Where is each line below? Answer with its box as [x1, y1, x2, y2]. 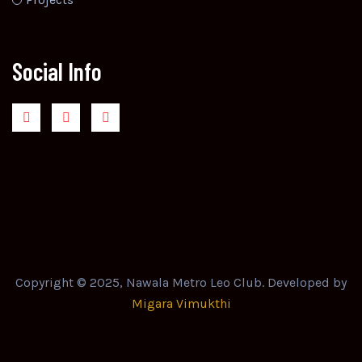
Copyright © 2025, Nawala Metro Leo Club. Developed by [15, 275, 347, 291]
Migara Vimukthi [131, 296, 231, 312]
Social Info [12, 57, 102, 86]
